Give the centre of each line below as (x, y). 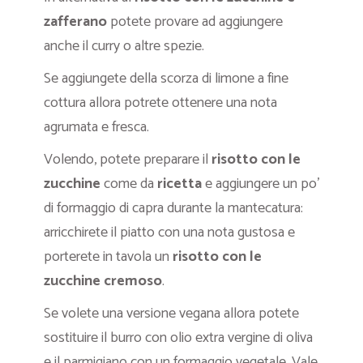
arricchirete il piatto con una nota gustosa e (169, 232)
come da (129, 184)
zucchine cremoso (103, 281)
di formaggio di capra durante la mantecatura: (173, 208)
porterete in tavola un (107, 256)
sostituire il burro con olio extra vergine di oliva (178, 337)
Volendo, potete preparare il (128, 159)
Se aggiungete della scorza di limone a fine (166, 78)
